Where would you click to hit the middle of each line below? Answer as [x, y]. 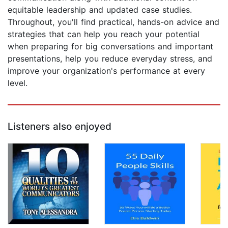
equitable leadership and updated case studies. [100, 10]
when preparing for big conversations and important [110, 47]
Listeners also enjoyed [60, 127]
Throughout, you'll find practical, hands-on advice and [113, 22]
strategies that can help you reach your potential [104, 34]
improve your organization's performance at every [106, 71]
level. [18, 83]
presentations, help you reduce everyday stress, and [110, 59]
